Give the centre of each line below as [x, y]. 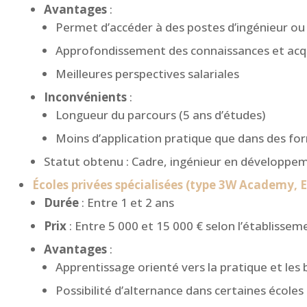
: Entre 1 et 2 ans [126, 203]
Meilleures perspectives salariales [147, 74]
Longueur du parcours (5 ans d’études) [160, 115]
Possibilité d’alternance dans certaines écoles [180, 291]
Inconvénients [85, 97]
